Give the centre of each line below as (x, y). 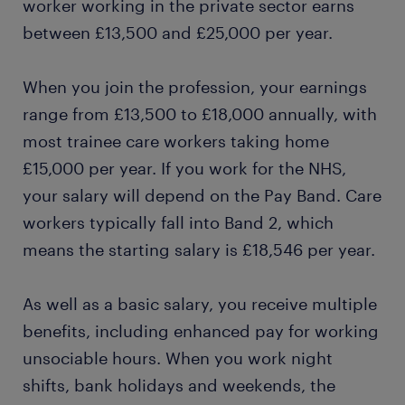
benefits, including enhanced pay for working (201, 331)
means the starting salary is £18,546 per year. (199, 250)
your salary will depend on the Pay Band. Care (202, 195)
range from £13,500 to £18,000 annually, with (200, 114)
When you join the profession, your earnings (195, 87)
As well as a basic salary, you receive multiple (200, 304)
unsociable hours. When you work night (178, 358)
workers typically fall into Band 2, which (178, 222)
